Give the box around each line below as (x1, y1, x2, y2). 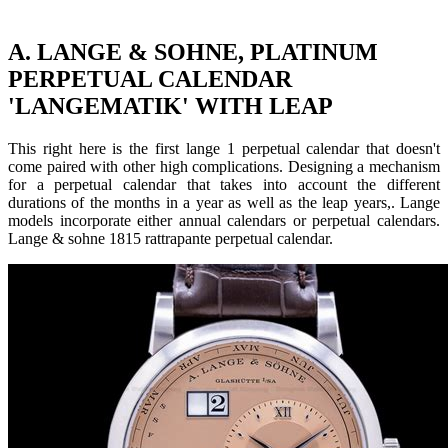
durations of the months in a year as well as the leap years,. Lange (8, 193, 440, 211)
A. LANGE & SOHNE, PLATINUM (8, 38, 378, 65)
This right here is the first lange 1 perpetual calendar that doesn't (8, 139, 440, 157)
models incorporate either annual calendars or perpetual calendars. (8, 211, 440, 229)
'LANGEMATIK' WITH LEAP (8, 92, 333, 119)
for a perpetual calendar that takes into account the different (8, 175, 440, 193)
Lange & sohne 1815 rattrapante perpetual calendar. (8, 229, 333, 247)
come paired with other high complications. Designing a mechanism (8, 157, 440, 175)
